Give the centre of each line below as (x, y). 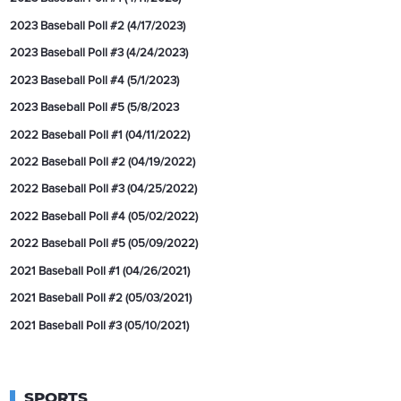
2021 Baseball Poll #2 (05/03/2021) (101, 299)
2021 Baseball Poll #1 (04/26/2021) (100, 271)
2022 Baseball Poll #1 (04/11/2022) (100, 135)
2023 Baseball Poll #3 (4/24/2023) (99, 53)
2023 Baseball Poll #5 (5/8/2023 (95, 108)
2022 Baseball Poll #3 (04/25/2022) (104, 189)
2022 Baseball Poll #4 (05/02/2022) (104, 216)
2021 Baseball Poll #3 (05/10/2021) (100, 325)
